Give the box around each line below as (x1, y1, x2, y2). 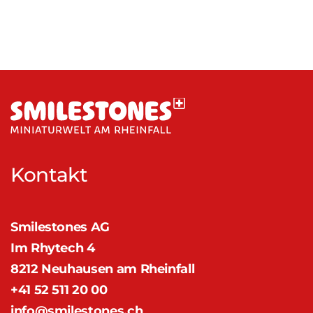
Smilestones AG (10, 219, 110, 234)
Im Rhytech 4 (10, 240, 95, 255)
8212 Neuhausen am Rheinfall (10, 261, 195, 276)
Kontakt (10, 163, 88, 187)
